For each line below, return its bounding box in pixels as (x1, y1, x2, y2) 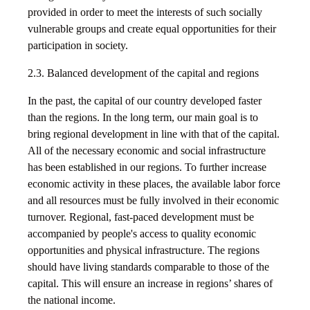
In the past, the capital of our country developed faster (28, 95, 262, 107)
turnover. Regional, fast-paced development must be (28, 211, 254, 224)
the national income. (28, 294, 116, 307)
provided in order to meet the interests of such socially (28, 6, 262, 19)
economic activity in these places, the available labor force (28, 178, 280, 190)
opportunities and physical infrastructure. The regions (28, 244, 259, 257)
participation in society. (28, 39, 128, 52)
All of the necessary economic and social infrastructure (28, 145, 266, 157)
